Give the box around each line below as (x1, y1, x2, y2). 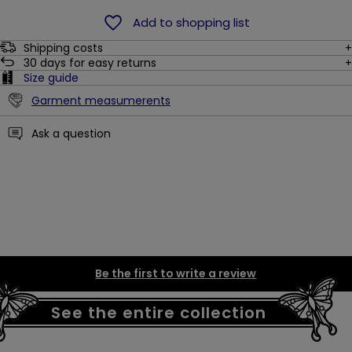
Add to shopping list (133, 13, 251, 31)
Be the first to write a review (95, 266, 257, 282)
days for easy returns (39, 55, 156, 71)
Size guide (23, 70, 79, 86)
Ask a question (31, 125, 111, 141)
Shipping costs (23, 40, 103, 57)
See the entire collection (50, 301, 266, 324)
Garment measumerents (31, 93, 170, 109)
